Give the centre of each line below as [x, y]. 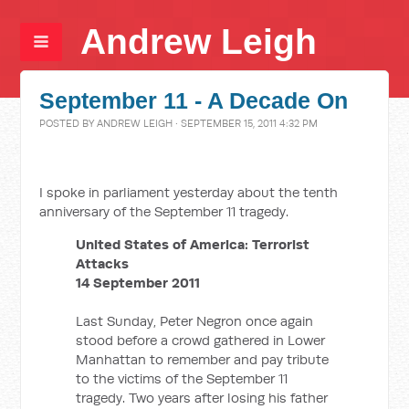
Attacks [103, 263]
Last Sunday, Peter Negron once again [195, 321]
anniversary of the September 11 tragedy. [164, 211]
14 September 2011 [138, 283]
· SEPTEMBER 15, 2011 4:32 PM [246, 123]
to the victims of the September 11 [182, 378]
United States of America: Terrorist [193, 244]
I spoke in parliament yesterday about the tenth [189, 192]
